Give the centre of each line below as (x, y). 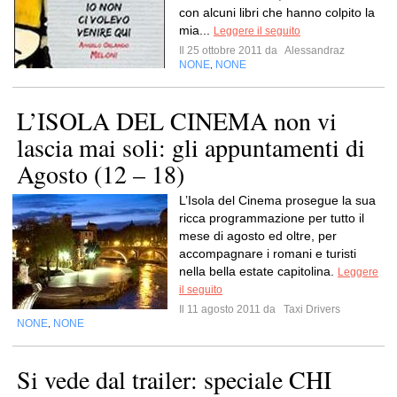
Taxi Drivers (311, 309)
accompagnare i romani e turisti (268, 253)
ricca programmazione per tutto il (272, 218)
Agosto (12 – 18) (101, 174)
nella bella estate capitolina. (258, 271)
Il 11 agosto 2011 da (230, 309)
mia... (196, 30)
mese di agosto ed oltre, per (258, 236)
